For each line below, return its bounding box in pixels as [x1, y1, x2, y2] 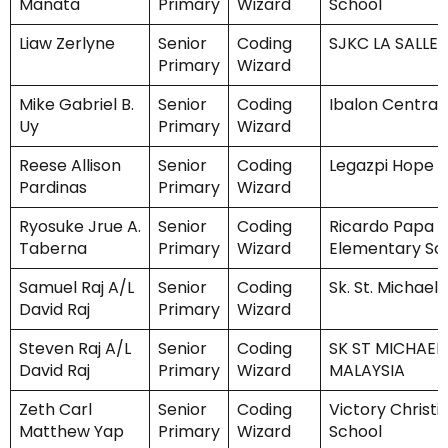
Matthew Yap [19, 420, 124, 444]
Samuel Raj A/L [19, 276, 134, 300]
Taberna [19, 237, 87, 261]
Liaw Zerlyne [19, 32, 115, 56]
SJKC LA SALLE [329, 32, 438, 56]
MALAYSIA [329, 359, 405, 383]
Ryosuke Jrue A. [19, 215, 141, 239]
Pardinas [19, 176, 87, 200]
